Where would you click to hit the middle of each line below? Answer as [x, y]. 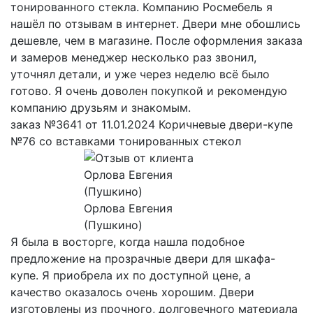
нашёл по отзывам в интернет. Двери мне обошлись [155, 23]
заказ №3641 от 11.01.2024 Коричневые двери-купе [152, 124]
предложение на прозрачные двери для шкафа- [143, 258]
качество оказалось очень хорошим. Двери [132, 292]
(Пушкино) [113, 225]
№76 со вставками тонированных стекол [126, 141]
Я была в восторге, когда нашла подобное [128, 241]
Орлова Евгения [128, 208]
